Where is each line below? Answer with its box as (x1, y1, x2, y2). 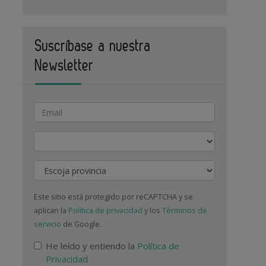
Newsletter (35, 56, 94, 74)
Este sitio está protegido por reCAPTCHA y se (34, 191, 194, 202)
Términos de (162, 205, 208, 216)
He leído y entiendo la (46, 240, 138, 252)
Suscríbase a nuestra (35, 36, 151, 55)
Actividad (33, 131, 77, 143)
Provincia (33, 160, 75, 172)
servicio (34, 218, 62, 229)
